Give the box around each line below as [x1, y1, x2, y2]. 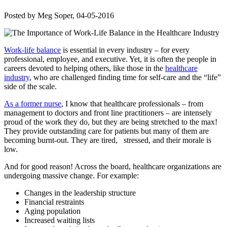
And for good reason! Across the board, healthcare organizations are [4, 162, 221, 171]
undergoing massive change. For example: [4, 171, 139, 180]
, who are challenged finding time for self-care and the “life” [29, 72, 221, 82]
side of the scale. [4, 82, 57, 91]
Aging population [24, 206, 81, 215]
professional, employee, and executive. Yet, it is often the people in [4, 54, 216, 63]
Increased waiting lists [24, 215, 95, 224]
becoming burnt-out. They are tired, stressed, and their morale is [4, 135, 211, 144]
